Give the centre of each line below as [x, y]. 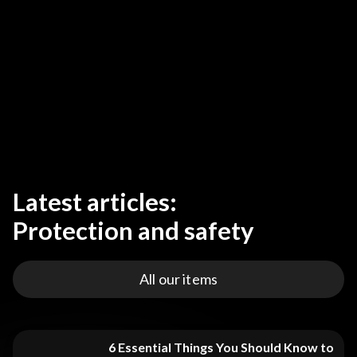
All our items [178, 279]
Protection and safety [133, 230]
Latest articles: [95, 202]
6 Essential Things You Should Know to [221, 347]
